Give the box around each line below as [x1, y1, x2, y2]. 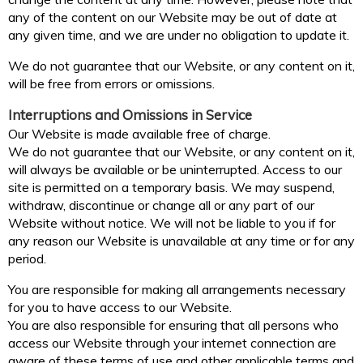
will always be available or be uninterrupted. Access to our [8, 161, 342, 178]
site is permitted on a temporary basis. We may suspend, [8, 179, 335, 196]
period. [8, 250, 46, 267]
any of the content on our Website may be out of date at [8, 9, 337, 26]
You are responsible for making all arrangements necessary [8, 281, 346, 298]
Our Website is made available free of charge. [8, 126, 271, 143]
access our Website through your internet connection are [8, 335, 336, 352]
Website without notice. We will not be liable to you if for [8, 215, 335, 232]
